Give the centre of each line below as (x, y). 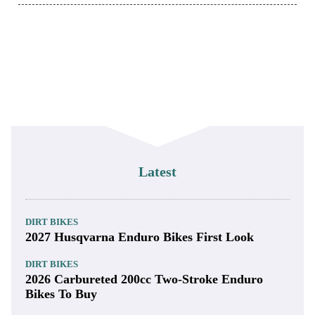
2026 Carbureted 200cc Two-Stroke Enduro (144, 279)
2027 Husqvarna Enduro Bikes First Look (140, 237)
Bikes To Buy (61, 294)
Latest (157, 172)
